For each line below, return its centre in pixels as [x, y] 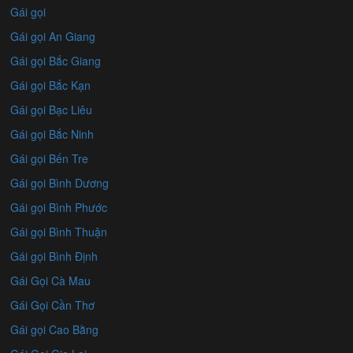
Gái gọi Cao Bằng [55, 330]
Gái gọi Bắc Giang [56, 61]
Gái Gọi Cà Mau [51, 281]
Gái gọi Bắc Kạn [51, 85]
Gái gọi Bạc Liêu [52, 110]
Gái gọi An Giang [53, 37]
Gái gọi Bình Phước [59, 208]
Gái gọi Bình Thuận [59, 232]
